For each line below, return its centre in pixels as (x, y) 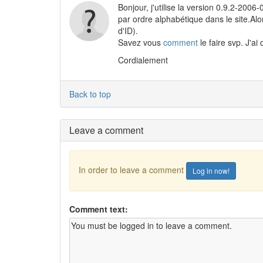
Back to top (90, 94)
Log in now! (211, 171)
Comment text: (99, 209)
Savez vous (140, 42)
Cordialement (143, 60)
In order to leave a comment (132, 169)
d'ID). (128, 31)
